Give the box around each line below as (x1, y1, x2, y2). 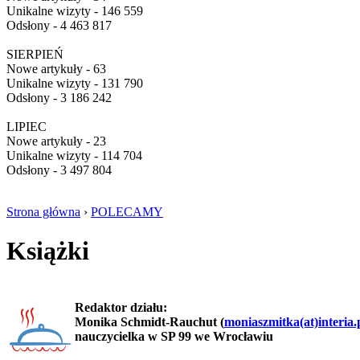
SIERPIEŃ (6, 47, 63, 61)
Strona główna (6, 205, 80, 219)
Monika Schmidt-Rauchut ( (75, 314, 224, 329)
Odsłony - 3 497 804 (6, 163, 112, 177)
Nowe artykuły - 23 (6, 134, 106, 148)
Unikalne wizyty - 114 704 (6, 149, 142, 162)
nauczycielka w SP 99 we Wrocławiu (75, 329, 273, 343)
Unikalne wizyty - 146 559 (6, 4, 143, 18)
